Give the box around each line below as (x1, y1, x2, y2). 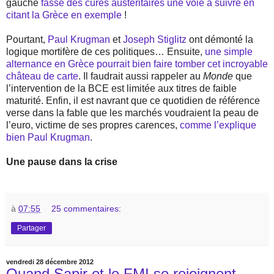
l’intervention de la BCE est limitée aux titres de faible (6, 83, 237, 94)
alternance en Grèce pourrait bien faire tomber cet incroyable (6, 58, 268, 69)
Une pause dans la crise (6, 156, 117, 167)
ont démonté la (187, 34, 253, 45)
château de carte (6, 70, 78, 81)
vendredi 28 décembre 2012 (6, 257, 94, 265)
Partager (17, 223, 46, 232)
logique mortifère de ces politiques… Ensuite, (6, 46, 205, 57)
